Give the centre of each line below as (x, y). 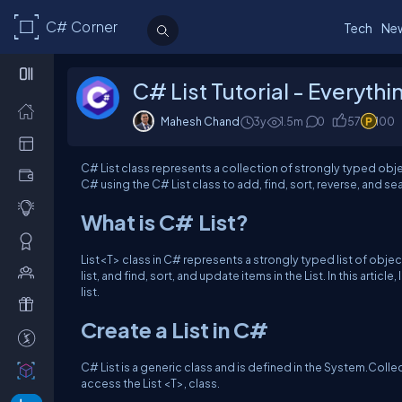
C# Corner (82, 27)
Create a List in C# (175, 329)
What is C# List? (165, 222)
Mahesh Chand (200, 121)
